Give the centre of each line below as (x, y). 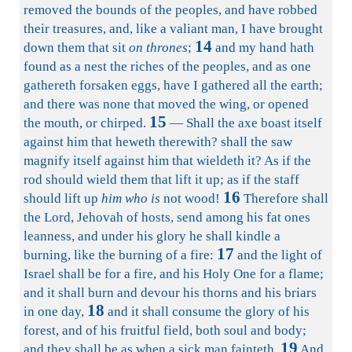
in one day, (54, 312)
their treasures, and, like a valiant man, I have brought (173, 29)
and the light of (278, 255)
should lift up (62, 198)
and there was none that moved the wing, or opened (166, 104)
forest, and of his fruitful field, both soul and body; (165, 330)
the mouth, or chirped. (85, 123)
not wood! (190, 198)
